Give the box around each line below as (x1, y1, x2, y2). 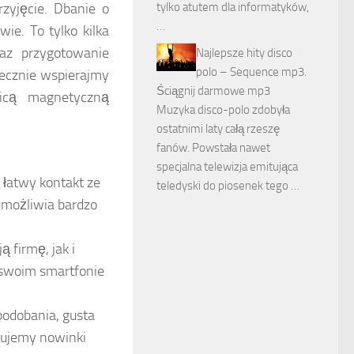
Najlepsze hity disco (196, 45, 292, 60)
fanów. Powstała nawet (156, 140, 270, 155)
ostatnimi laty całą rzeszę (156, 121, 280, 136)
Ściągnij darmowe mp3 (156, 83, 270, 98)
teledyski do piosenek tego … (156, 178, 299, 193)
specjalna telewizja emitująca (156, 159, 298, 174)
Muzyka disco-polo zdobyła (156, 102, 290, 117)
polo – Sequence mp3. (196, 64, 307, 79)
